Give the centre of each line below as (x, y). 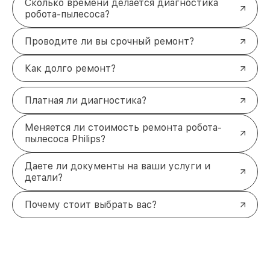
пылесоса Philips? (65, 139)
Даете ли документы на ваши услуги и (118, 166)
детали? (44, 178)
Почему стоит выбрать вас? (91, 205)
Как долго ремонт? (70, 69)
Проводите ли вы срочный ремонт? (109, 42)
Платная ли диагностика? (86, 101)
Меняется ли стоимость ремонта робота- (123, 128)
